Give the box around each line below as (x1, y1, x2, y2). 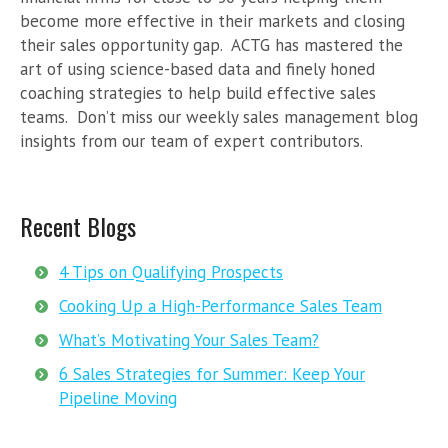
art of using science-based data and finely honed (20, 57, 375, 80)
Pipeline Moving (59, 386, 177, 409)
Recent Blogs (20, 207, 136, 244)
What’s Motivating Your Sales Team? (59, 328, 319, 351)
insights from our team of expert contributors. (20, 129, 363, 152)
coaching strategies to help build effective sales (20, 81, 376, 104)
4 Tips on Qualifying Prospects (59, 260, 283, 283)
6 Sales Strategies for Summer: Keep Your (59, 362, 365, 385)
